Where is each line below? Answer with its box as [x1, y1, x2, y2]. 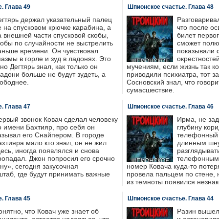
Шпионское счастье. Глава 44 [127, 195, 214, 202]
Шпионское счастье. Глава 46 [127, 103, 214, 110]
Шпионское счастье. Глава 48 [127, 3, 214, 10]
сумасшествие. [126, 86, 175, 94]
